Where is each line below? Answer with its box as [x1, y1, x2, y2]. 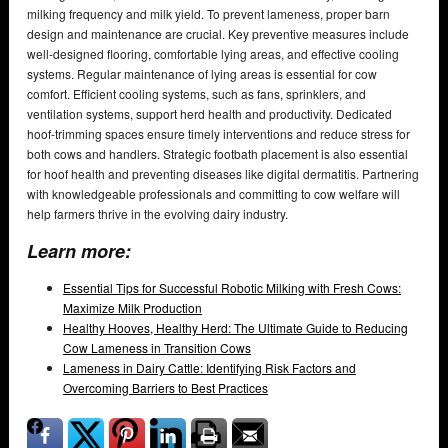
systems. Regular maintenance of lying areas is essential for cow [27, 65, 377, 83]
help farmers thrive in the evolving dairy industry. [27, 205, 288, 223]
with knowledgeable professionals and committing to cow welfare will [27, 185, 400, 203]
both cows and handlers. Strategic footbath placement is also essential [27, 145, 408, 163]
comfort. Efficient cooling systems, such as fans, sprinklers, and [27, 85, 366, 103]
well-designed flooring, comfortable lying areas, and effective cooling [27, 45, 399, 63]
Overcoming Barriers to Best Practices [63, 379, 268, 397]
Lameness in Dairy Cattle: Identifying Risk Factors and [63, 359, 356, 377]
